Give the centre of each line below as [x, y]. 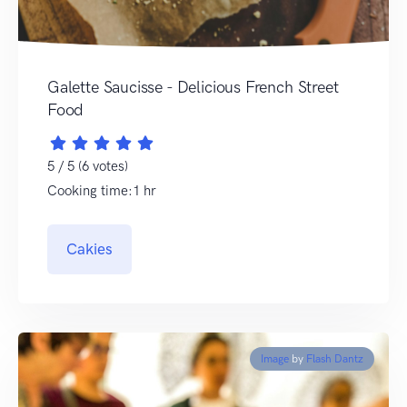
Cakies [89, 249]
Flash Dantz [335, 359]
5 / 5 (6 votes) [88, 167]
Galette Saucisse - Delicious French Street [193, 88]
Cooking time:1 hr [102, 191]
